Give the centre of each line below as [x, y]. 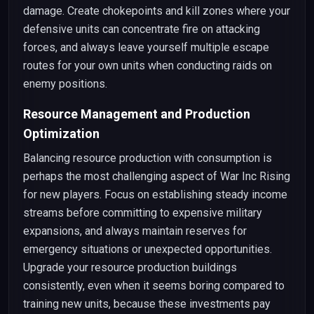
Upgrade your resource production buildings [130, 267]
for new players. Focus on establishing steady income [155, 194]
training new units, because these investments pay [147, 304]
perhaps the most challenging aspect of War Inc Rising [157, 176]
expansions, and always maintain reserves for [135, 231]
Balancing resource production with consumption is [148, 158]
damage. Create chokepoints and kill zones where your [157, 11]
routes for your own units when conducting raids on [148, 66]
